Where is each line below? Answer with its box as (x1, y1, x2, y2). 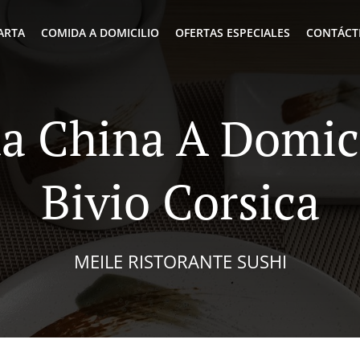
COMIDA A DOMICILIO (41, 25, 159, 40)
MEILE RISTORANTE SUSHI (73, 248, 287, 273)
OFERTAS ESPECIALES (175, 25, 290, 40)
